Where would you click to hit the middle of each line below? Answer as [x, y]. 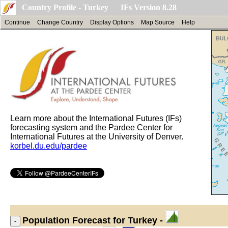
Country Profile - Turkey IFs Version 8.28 [99, 7]
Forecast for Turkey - [118, 220]
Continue [17, 22]
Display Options [112, 22]
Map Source [158, 22]
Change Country [60, 22]
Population [46, 220]
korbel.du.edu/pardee [49, 146]
